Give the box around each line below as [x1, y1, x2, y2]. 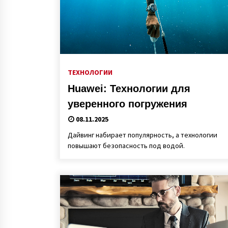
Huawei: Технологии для [68, 83, 190, 94]
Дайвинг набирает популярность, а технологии [68, 130, 217, 139]
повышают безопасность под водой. [68, 141, 185, 150]
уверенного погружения [68, 98, 187, 109]
